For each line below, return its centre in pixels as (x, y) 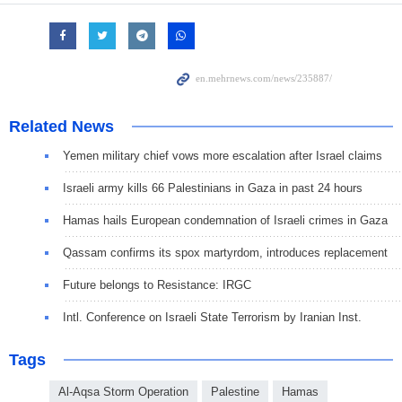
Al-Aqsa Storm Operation (123, 392)
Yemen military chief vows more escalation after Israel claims (223, 156)
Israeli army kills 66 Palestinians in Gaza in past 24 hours (213, 188)
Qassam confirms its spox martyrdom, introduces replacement (225, 253)
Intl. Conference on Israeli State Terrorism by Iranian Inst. (212, 318)
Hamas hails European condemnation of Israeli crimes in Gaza (225, 221)
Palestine (235, 392)
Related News (61, 127)
